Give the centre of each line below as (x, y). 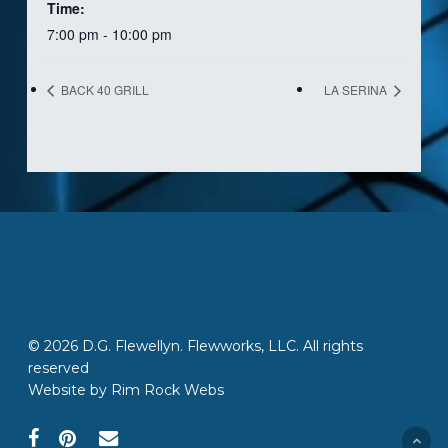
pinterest (89, 436)
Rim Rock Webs (167, 390)
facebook (59, 436)
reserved (58, 368)
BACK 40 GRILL (103, 90)
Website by (69, 390)
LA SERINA (357, 90)
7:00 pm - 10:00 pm (109, 33)
